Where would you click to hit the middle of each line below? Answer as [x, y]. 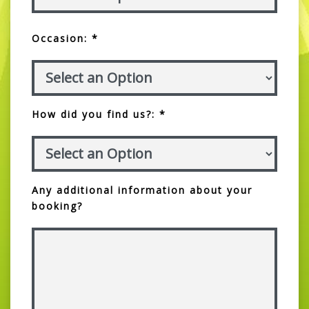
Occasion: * [65, 38]
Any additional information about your [142, 190]
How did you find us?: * [99, 114]
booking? [57, 206]
